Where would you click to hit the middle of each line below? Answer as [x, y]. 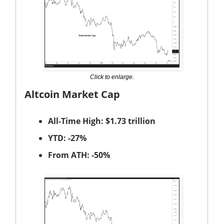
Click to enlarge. [112, 77]
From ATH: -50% [79, 155]
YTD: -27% [67, 138]
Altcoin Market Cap [72, 94]
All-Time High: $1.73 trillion [102, 121]
